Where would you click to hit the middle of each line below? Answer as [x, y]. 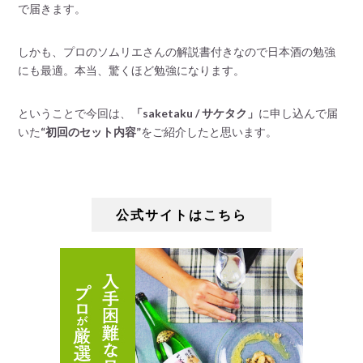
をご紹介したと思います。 [209, 132]
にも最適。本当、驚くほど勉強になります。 [132, 70]
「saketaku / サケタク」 [195, 113]
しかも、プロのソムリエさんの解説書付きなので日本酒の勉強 [177, 52]
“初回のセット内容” [91, 132]
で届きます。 [52, 9]
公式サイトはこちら [181, 215]
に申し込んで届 [299, 113]
